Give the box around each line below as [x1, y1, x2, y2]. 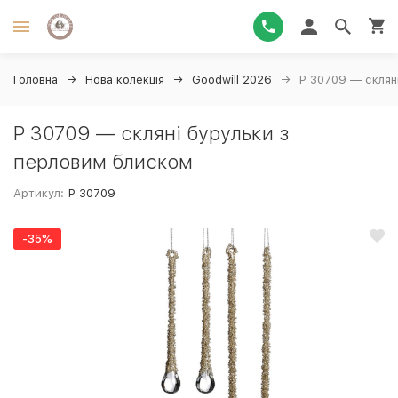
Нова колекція [85, 73, 164, 86]
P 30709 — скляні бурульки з [13, 122, 289, 145]
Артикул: [13, 187, 64, 200]
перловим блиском [13, 150, 193, 173]
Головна [13, 73, 58, 86]
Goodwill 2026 [192, 73, 272, 86]
